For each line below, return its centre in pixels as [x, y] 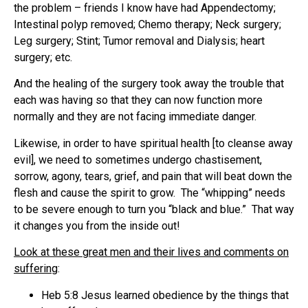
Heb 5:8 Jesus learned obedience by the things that [165, 295]
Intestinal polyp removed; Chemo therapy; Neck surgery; [147, 24]
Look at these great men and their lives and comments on [151, 252]
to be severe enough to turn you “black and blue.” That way [154, 209]
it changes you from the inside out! [97, 225]
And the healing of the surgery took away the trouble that [149, 84]
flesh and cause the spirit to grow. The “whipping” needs [150, 192]
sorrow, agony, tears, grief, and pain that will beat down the [153, 176]
